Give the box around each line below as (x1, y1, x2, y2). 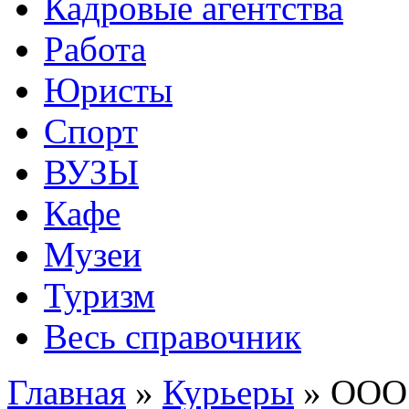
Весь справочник (44, 317, 301, 356)
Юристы (44, 70, 173, 110)
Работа (44, 29, 146, 68)
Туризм (44, 276, 155, 315)
